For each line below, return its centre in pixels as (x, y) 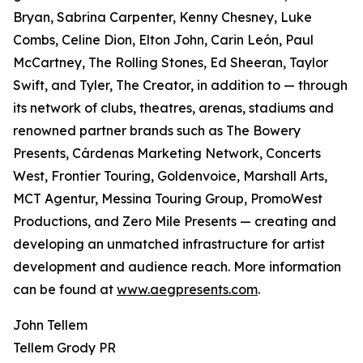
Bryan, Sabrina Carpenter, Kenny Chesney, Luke (162, 17)
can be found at (65, 290)
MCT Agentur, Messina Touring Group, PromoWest (168, 199)
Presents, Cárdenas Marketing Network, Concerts (167, 154)
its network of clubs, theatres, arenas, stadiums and (173, 108)
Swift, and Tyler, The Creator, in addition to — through (180, 85)
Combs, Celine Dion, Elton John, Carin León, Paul (163, 40)
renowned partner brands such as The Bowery (157, 131)
